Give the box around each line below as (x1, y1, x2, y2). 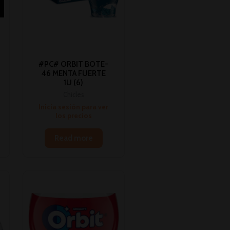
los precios (55, 111, 92, 120)
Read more (54, 133, 93, 143)
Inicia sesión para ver (39, 102, 109, 111)
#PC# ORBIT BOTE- (39, 59, 109, 69)
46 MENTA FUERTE (41, 68, 106, 78)
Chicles (63, 91, 84, 99)
